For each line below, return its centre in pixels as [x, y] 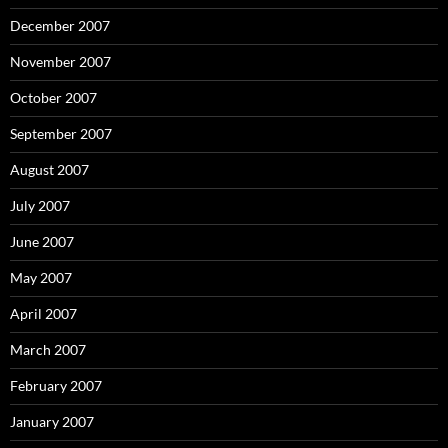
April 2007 [43, 313]
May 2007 [41, 277]
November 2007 [60, 61]
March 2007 [48, 349]
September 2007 [61, 133]
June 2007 [42, 241]
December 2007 [60, 25]
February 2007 [56, 385]
